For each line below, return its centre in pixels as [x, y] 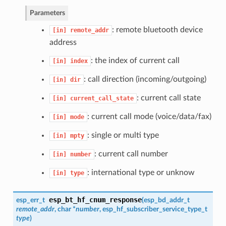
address [63, 42]
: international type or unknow [141, 172]
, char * [65, 209]
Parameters [47, 13]
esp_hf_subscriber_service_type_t [155, 209]
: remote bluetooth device [157, 30]
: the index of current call [135, 60]
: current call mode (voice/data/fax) [149, 116]
